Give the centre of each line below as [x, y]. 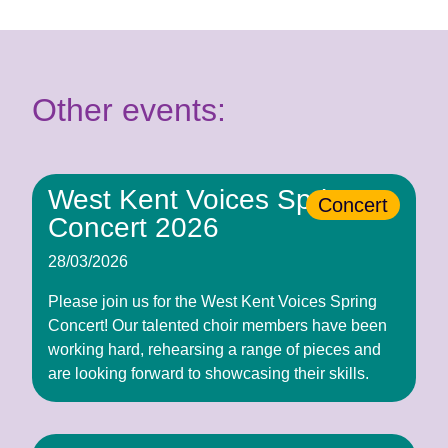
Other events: [129, 109]
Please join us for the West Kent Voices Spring [212, 301]
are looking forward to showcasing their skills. [208, 373]
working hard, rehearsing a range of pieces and [214, 349]
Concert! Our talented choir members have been [217, 325]
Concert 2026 [133, 227]
